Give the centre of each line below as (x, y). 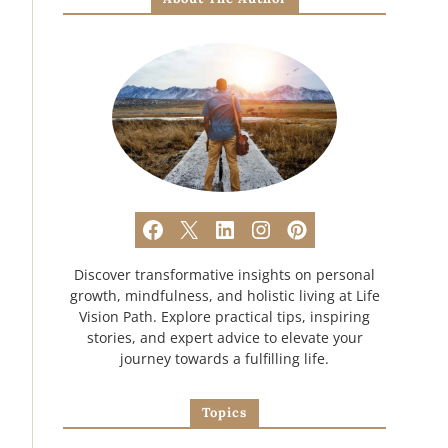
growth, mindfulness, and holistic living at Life (224, 295)
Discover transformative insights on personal (224, 274)
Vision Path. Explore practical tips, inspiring (224, 316)
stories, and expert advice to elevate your (224, 337)
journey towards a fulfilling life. (224, 358)
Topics (224, 412)
